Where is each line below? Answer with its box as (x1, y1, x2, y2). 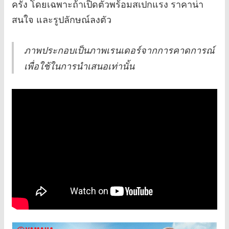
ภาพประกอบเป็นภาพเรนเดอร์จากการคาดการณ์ (24, 43, 215, 56)
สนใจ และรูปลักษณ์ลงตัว (12, 12, 111, 26)
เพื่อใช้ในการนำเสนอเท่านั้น (24, 59, 134, 72)
